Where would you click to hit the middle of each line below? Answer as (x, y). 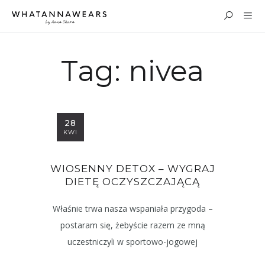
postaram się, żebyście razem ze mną (132, 225)
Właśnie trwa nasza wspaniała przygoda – (132, 209)
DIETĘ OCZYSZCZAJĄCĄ (132, 182)
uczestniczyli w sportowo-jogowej (132, 242)
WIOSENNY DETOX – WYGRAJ (132, 169)
